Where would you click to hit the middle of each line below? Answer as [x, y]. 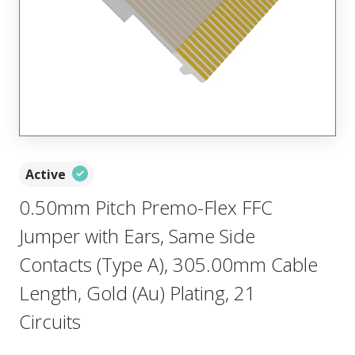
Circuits [50, 321]
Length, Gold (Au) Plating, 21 [137, 293]
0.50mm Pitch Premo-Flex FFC [146, 207]
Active [46, 174]
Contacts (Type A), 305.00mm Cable [168, 264]
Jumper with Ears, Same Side [137, 236]
